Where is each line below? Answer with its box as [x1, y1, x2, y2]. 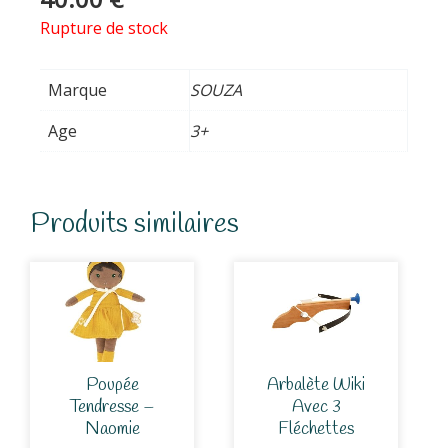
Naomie [84, 417, 140, 441]
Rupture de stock [40, 16, 168, 39]
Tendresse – [69, 395, 155, 419]
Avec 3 [291, 395, 341, 419]
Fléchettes [278, 417, 354, 441]
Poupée [85, 373, 139, 397]
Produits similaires [30, 206, 239, 244]
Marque [48, 78, 107, 101]
